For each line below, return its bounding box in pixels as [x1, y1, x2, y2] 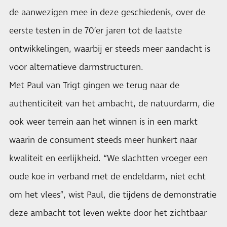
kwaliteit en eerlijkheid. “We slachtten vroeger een [9, 153, 208, 165]
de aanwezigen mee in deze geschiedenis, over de [9, 7, 205, 19]
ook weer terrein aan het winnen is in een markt [9, 116, 198, 128]
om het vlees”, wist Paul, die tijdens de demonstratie [9, 189, 216, 201]
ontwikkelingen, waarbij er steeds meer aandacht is [9, 43, 210, 55]
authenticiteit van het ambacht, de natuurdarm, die [9, 98, 214, 110]
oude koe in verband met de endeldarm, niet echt [9, 171, 206, 183]
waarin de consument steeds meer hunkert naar [9, 134, 197, 146]
